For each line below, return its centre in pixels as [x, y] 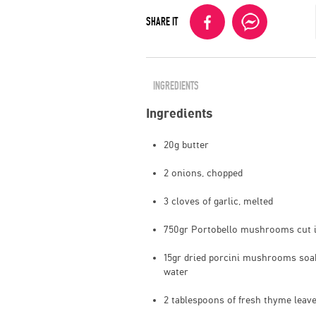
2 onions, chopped [203, 172]
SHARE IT [162, 22]
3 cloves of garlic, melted [218, 201]
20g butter [186, 144]
